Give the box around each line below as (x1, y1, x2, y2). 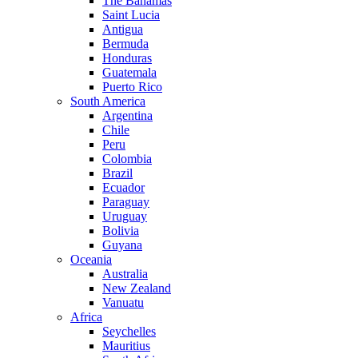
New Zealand (102, 281, 171, 295)
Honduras (102, 51, 152, 65)
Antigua (102, 22, 143, 36)
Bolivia (102, 224, 139, 237)
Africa (70, 310, 102, 324)
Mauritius (102, 339, 150, 352)
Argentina (102, 109, 153, 122)
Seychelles (102, 324, 156, 338)
